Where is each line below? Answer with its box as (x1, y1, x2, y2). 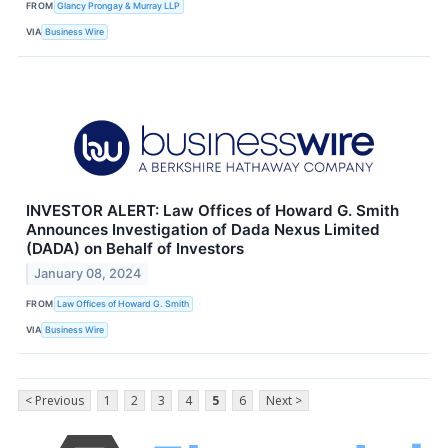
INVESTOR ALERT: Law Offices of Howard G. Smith (26, 200, 399, 220)
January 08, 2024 (34, 266, 142, 282)
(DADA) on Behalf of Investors (26, 238, 244, 258)
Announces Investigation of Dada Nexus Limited (26, 219, 380, 239)
